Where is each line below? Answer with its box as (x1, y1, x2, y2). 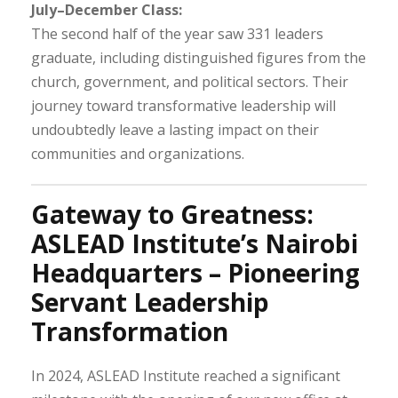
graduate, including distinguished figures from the (31, 47, 366, 68)
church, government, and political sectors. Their (31, 71, 348, 92)
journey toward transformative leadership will (31, 95, 336, 115)
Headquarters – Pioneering (31, 255, 360, 290)
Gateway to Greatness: (31, 196, 314, 231)
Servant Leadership (31, 284, 269, 319)
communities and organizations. (31, 143, 244, 163)
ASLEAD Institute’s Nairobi (31, 226, 358, 260)
